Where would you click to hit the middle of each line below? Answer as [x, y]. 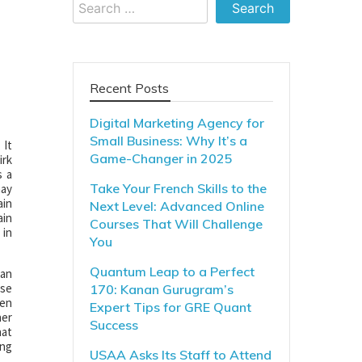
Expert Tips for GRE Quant [170, 307]
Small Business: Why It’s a [168, 141]
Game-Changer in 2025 [161, 158]
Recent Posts [129, 88]
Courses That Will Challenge [176, 224]
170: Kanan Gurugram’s [161, 289]
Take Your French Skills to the [178, 188]
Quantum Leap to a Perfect [172, 271]
